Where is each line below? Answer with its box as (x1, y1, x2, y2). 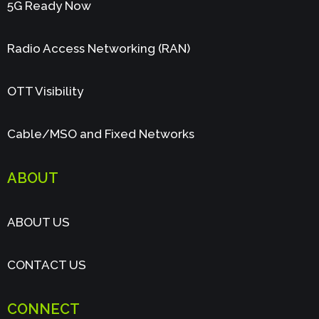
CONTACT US (7, 257, 86, 272)
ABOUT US (7, 214, 70, 229)
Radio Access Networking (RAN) (7, 41, 190, 56)
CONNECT (7, 300, 80, 318)
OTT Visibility (7, 83, 83, 98)
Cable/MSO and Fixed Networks (7, 126, 194, 141)
